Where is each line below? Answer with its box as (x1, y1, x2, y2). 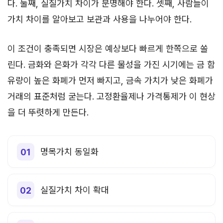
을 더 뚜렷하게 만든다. (7, 107, 89, 117)
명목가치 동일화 (40, 146, 99, 157)
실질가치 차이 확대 (40, 185, 109, 195)
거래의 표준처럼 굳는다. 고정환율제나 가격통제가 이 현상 (7, 91, 216, 102)
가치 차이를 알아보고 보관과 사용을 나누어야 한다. (7, 14, 192, 24)
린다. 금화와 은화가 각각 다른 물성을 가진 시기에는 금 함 (7, 59, 215, 70)
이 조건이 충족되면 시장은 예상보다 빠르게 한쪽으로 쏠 (7, 43, 208, 54)
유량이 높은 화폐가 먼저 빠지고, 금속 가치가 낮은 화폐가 (7, 75, 213, 86)
